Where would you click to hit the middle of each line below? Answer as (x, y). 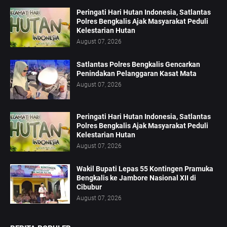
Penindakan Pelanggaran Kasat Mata (137, 74)
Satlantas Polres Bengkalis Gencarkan (138, 65)
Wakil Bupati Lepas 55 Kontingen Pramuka (145, 169)
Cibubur (89, 187)
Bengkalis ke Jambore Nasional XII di (136, 178)
